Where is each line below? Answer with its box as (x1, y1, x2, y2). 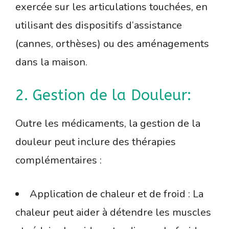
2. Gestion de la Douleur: (15, 86, 191, 105)
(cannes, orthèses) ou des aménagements (15, 37, 209, 51)
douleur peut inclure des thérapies (15, 135, 176, 149)
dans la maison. (15, 55, 87, 70)
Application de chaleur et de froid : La (30, 187, 203, 201)
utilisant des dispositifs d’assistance (15, 18, 182, 33)
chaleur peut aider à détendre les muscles (15, 205, 211, 220)
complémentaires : (15, 153, 102, 168)
